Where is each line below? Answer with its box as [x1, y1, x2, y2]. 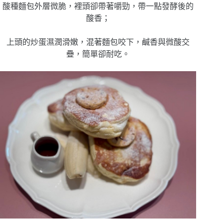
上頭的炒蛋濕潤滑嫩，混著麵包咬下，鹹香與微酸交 [6, 38, 190, 47]
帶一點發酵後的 [138, 2, 194, 11]
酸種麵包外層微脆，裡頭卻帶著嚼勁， [2, 2, 138, 11]
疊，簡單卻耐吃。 [66, 50, 130, 59]
